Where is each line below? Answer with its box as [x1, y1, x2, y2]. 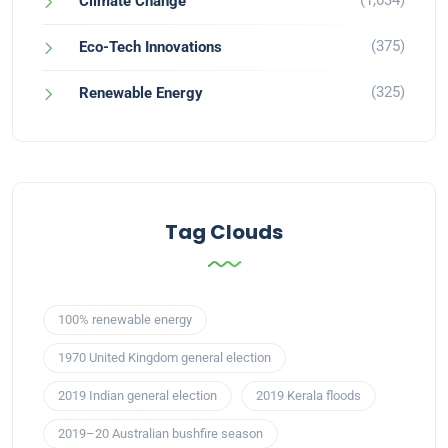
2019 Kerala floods [256, 388, 361, 404]
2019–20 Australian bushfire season [58, 426, 263, 442]
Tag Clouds [165, 218, 283, 247]
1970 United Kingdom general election [58, 350, 271, 366]
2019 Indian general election [58, 388, 217, 404]
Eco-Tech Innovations [79, 38, 222, 57]
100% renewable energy [58, 312, 192, 328]
